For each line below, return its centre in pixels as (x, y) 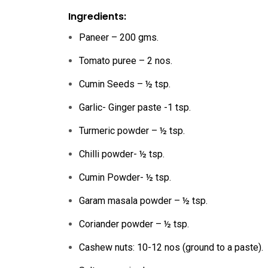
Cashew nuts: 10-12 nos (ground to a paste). (171, 247)
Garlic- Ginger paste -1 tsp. (135, 107)
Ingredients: (97, 16)
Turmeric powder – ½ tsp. (132, 131)
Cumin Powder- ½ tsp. (125, 177)
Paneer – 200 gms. (119, 37)
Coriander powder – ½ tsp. (134, 224)
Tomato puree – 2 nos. (126, 61)
